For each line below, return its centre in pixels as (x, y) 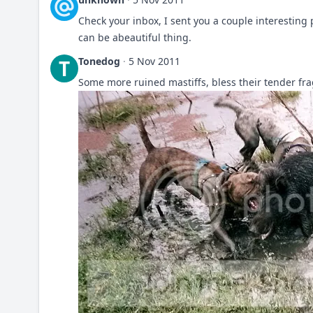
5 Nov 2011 (154, 61)
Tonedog (99, 61)
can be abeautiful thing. (135, 37)
